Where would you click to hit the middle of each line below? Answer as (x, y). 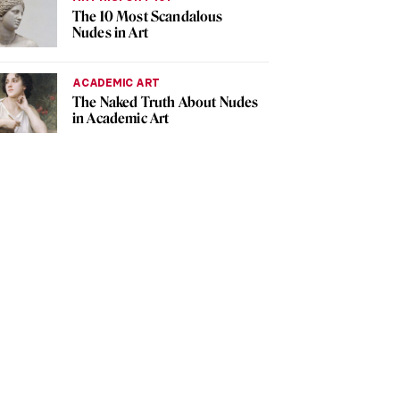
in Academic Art (121, 119)
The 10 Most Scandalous (148, 17)
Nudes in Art (110, 33)
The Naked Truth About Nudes (166, 103)
